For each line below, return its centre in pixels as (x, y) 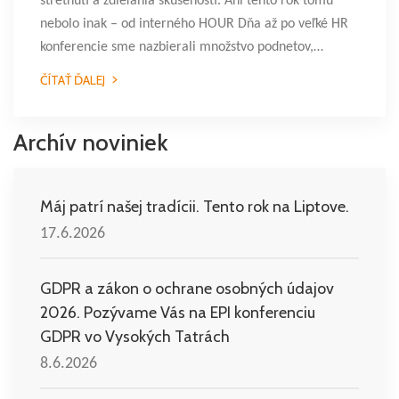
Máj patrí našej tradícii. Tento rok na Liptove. (195, 207)
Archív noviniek (91, 142)
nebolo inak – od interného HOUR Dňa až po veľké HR (194, 24)
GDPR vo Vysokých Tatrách (135, 337)
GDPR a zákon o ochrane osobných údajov (187, 289)
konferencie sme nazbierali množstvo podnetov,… (182, 47)
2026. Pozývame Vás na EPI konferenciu (178, 313)
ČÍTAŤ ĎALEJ (73, 80)
